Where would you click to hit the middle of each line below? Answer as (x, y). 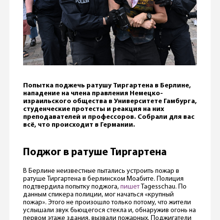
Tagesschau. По (163, 187)
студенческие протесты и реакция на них (93, 109)
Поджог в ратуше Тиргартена (95, 152)
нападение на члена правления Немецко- (93, 93)
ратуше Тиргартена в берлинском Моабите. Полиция (103, 179)
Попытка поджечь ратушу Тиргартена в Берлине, (107, 85)
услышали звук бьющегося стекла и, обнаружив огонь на (109, 210)
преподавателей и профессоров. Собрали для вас (109, 117)
